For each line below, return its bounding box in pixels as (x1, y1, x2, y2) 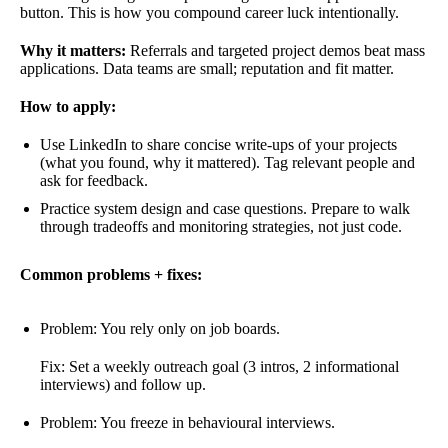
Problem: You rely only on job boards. (40, 319, 280, 337)
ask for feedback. (40, 171, 148, 189)
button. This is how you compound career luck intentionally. (20, 3, 399, 21)
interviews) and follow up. (40, 375, 206, 393)
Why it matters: (20, 41, 126, 59)
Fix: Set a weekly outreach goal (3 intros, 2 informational (40, 357, 399, 375)
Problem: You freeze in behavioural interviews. (40, 413, 335, 431)
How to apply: (20, 97, 116, 115)
